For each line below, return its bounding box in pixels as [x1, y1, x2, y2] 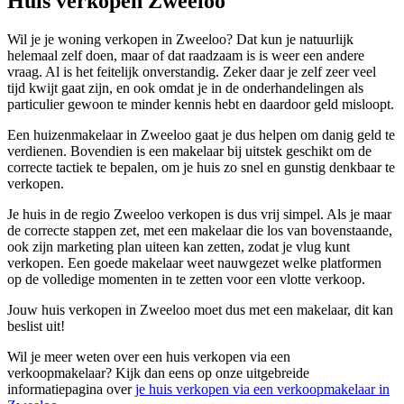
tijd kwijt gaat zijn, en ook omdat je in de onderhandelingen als [7, 79, 363, 96]
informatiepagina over [7, 381, 135, 397]
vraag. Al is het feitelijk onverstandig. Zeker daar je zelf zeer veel [7, 63, 376, 79]
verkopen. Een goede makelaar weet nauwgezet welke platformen [7, 254, 381, 271]
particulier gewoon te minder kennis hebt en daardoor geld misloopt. [7, 96, 394, 112]
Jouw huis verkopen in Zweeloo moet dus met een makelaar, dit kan [7, 301, 393, 317]
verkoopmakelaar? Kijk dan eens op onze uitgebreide [7, 364, 309, 381]
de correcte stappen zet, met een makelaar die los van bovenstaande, [7, 222, 392, 238]
